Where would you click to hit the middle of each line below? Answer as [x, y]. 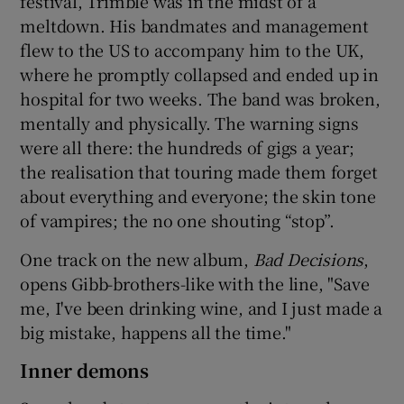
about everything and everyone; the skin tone [198, 196]
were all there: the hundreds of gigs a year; [187, 147]
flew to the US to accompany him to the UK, [193, 50]
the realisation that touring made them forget [199, 172]
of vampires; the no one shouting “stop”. [177, 220]
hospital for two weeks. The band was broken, [200, 99]
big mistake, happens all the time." [156, 332]
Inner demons [85, 371]
